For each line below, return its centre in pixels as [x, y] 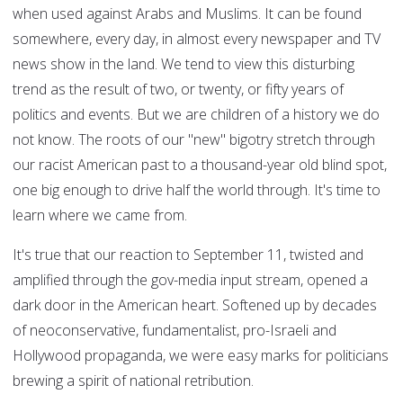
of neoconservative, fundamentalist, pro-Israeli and [175, 331]
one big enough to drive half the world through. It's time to [197, 190]
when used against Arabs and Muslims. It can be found [187, 14]
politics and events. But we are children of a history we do [196, 115]
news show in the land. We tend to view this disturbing [184, 64]
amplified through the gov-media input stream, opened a [190, 280]
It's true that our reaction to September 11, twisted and [188, 255]
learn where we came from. [100, 215]
